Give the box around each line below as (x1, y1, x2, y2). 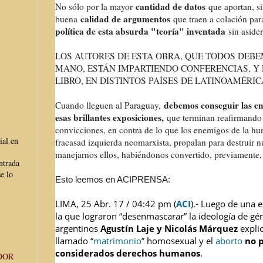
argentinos (55, 222, 100, 235)
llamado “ (55, 234, 93, 247)
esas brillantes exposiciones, (55, 110, 167, 124)
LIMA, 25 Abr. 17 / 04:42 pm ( (55, 197, 176, 210)
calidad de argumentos (80, 12, 170, 25)
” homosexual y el (141, 234, 215, 247)
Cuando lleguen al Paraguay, (55, 99, 164, 111)
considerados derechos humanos (55, 247, 200, 259)
